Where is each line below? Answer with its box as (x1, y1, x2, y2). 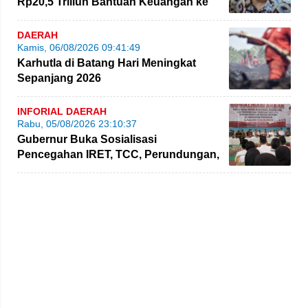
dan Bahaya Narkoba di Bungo (17, 164, 178, 176)
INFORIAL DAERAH (17, 106, 107, 118)
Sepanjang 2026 (17, 72, 101, 85)
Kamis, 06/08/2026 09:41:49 (17, 42, 140, 54)
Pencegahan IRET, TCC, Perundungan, (17, 148, 219, 161)
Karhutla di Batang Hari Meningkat (17, 57, 196, 69)
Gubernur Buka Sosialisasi (17, 133, 157, 146)
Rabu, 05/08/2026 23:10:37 (17, 118, 137, 130)
